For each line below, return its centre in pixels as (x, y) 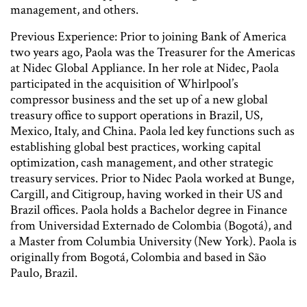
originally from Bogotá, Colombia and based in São (138, 257)
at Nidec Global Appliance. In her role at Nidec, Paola (145, 68)
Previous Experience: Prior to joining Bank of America (148, 37)
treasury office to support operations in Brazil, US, (136, 115)
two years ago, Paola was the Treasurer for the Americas (153, 52)
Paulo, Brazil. (44, 273)
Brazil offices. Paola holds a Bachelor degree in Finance (149, 210)
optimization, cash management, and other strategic (142, 163)
